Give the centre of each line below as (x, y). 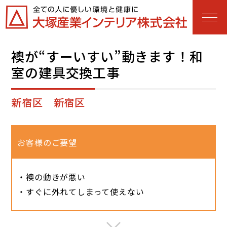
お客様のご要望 (47, 142)
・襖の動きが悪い (51, 177)
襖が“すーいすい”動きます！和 (107, 56)
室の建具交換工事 (66, 72)
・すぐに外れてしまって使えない (81, 192)
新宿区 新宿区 (48, 102)
